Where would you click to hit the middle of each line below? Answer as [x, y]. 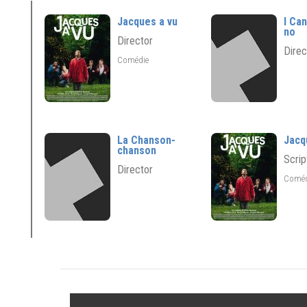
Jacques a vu [147, 22]
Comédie [134, 60]
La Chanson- [146, 140]
